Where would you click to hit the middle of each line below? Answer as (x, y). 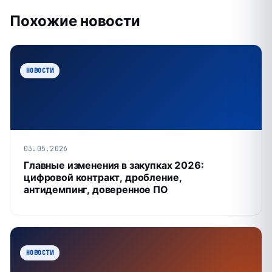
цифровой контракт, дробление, (103, 177)
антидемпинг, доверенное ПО (96, 189)
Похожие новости (75, 21)
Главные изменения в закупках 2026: (114, 165)
